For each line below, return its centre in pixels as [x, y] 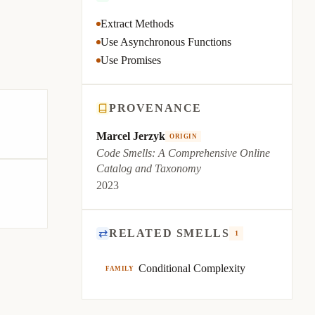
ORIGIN [184, 136]
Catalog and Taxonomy [149, 168]
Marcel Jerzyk [131, 136]
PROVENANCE [155, 108]
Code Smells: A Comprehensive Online [183, 153]
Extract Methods [137, 24]
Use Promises [131, 60]
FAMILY [120, 269]
